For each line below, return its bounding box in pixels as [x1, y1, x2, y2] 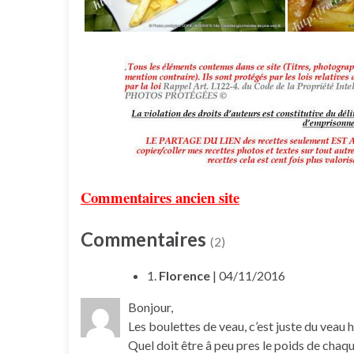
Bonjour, [128, 299, 173, 315]
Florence [159, 268, 210, 284]
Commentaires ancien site [81, 186, 239, 209]
